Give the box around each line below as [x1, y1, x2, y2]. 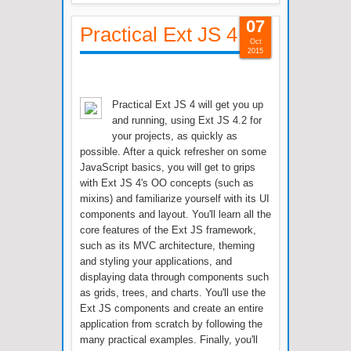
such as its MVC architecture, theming [80, 240, 255, 251]
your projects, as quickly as [112, 130, 237, 142]
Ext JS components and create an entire [80, 302, 263, 314]
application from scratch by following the [80, 318, 262, 330]
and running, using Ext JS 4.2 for [112, 114, 262, 126]
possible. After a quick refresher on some [80, 146, 266, 157]
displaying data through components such [80, 271, 269, 283]
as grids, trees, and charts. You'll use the [80, 287, 266, 299]
